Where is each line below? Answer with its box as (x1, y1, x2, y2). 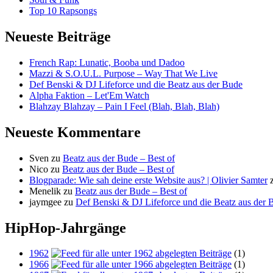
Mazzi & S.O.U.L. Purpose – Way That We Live (29, 68, 218, 79)
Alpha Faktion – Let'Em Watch (29, 90, 149, 101)
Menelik (29, 185, 61, 196)
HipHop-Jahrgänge (5, 219, 126, 236)
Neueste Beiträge (5, 28, 111, 44)
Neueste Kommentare (5, 124, 141, 140)
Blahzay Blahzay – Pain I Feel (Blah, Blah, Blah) (29, 101, 219, 112)
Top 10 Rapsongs (29, 5, 97, 16)
